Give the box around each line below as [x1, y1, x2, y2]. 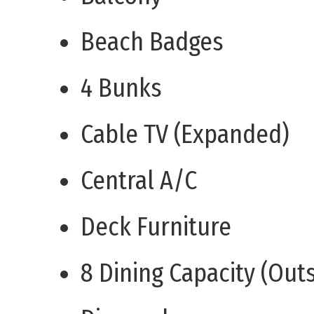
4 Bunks [81, 73, 162, 104]
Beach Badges [81, 27, 224, 58]
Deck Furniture [81, 212, 231, 243]
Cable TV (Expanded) [81, 119, 289, 151]
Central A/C [81, 165, 197, 197]
